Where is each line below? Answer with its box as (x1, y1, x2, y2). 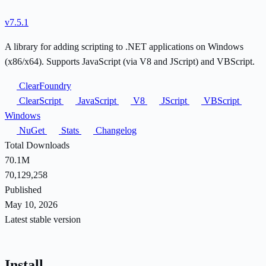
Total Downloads (5, 140, 69, 150)
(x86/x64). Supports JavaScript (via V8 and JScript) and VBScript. (5, 56, 255, 66)
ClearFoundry (17, 80, 71, 91)
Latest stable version (5, 214, 81, 224)
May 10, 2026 (5, 199, 58, 210)
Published (5, 184, 42, 195)
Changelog (93, 125, 137, 135)
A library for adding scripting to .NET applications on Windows (5, 41, 243, 52)
